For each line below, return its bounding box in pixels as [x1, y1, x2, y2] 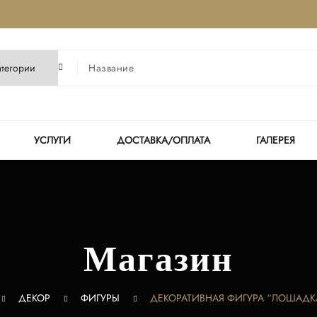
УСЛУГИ [34, 133, 71, 148]
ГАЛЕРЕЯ [256, 133, 295, 148]
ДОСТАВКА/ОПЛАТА [117, 133, 210, 148]
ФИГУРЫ [80, 291, 120, 306]
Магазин [83, 239, 234, 279]
